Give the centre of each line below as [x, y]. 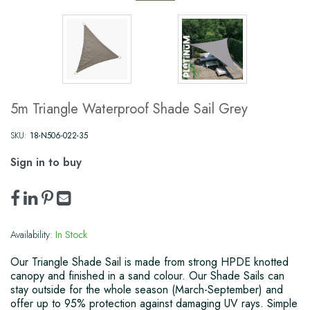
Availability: [31, 235]
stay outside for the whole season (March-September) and [147, 290]
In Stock [71, 235]
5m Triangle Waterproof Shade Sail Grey [129, 109]
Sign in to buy [46, 163]
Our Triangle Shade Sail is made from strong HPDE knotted [149, 262]
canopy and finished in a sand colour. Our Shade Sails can [147, 276]
